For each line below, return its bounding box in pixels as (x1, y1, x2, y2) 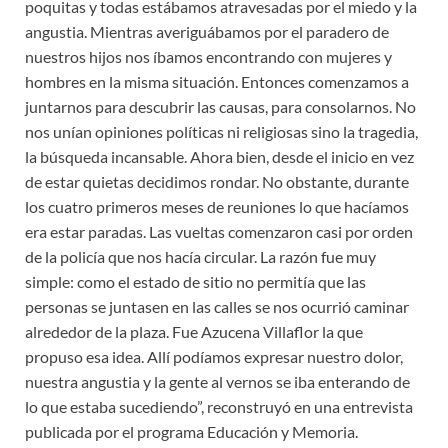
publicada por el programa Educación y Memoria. (25, 422, 358, 442)
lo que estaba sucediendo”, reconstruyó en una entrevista (25, 397, 413, 417)
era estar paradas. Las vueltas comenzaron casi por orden (25, 222, 413, 242)
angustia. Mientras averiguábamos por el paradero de (25, 22, 389, 42)
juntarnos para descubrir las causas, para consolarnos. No (25, 97, 416, 117)
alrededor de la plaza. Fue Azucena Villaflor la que (25, 322, 363, 342)
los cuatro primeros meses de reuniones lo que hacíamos (25, 197, 409, 217)
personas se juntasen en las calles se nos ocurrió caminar (25, 297, 409, 317)
